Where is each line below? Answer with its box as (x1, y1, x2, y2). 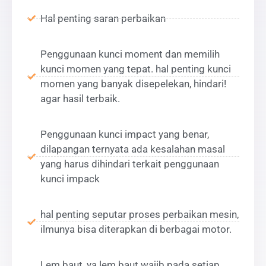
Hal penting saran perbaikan (40, 12, 166, 24)
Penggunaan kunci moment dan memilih (40, 47, 220, 60)
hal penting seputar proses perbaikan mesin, (40, 208, 239, 220)
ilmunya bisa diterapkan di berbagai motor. (40, 223, 232, 235)
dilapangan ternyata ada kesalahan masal (40, 142, 225, 155)
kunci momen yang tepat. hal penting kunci (40, 62, 231, 75)
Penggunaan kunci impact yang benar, (40, 128, 209, 140)
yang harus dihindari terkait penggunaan (40, 157, 219, 170)
